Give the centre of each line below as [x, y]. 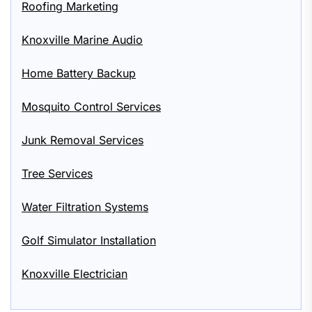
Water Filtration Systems [85, 207]
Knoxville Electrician [75, 274]
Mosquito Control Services [91, 107]
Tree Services [57, 173]
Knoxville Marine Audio [82, 40]
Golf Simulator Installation [89, 240]
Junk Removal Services [83, 140]
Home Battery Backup [79, 73]
